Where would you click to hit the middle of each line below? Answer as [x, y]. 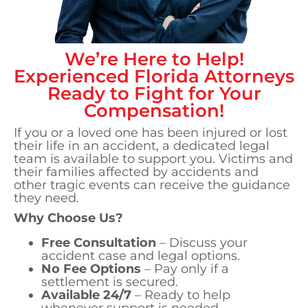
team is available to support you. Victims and [153, 158]
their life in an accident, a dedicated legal [142, 145]
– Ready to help [181, 295]
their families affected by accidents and [136, 171]
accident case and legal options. [141, 256]
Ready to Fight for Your [154, 93]
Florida [167, 76]
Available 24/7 [86, 295]
